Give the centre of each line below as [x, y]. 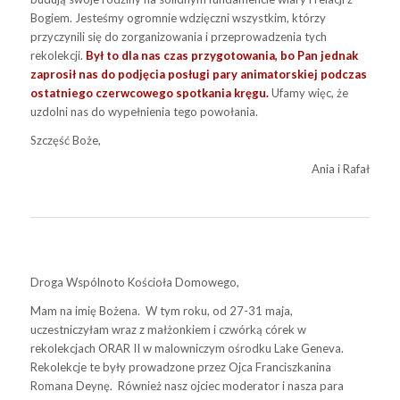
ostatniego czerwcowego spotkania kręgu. [149, 92]
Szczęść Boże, [65, 140]
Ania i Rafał [341, 168]
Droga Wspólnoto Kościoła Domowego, [134, 282]
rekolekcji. [58, 55]
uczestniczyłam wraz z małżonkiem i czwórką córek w [168, 329]
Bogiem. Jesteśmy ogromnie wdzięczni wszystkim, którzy [178, 17]
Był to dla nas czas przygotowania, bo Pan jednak [221, 55]
